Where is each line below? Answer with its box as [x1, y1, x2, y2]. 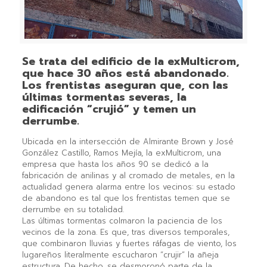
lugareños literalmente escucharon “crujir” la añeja [21, 249, 219, 261]
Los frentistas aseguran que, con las [21, 77, 228, 94]
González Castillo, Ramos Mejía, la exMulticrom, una [21, 147, 221, 159]
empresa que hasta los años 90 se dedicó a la [21, 159, 209, 170]
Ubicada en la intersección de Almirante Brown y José [21, 136, 234, 148]
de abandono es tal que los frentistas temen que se [21, 193, 230, 204]
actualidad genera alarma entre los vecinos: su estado [21, 181, 235, 193]
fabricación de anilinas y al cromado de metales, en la [21, 170, 235, 182]
